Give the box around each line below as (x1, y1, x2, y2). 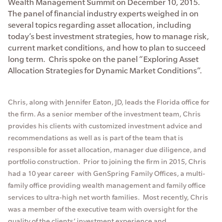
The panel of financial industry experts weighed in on (8, 8, 199, 18)
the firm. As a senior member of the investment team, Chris (8, 109, 201, 118)
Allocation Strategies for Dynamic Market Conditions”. (8, 65, 202, 75)
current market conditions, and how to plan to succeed (8, 42, 206, 53)
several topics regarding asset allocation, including (8, 19, 191, 30)
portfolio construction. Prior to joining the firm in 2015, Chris (8, 157, 206, 166)
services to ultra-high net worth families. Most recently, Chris (8, 192, 208, 202)
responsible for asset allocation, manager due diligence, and (8, 145, 206, 154)
